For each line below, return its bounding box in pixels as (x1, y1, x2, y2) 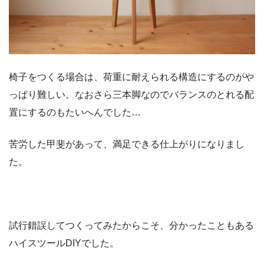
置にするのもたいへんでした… (9, 107, 141, 117)
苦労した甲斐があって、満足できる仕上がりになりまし (9, 138, 245, 149)
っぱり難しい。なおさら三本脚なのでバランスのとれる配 (9, 89, 254, 100)
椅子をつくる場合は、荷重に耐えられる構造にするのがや (9, 71, 254, 82)
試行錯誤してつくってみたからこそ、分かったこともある (9, 220, 254, 230)
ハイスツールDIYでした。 (9, 237, 119, 248)
